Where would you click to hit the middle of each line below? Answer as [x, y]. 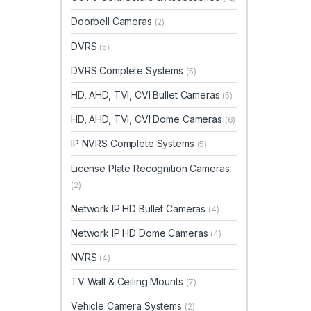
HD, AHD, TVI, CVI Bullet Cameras [147, 94]
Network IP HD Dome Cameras [141, 233]
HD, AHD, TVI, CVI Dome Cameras [148, 119]
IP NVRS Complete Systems [134, 144]
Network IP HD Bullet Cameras [140, 208]
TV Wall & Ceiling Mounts [128, 282]
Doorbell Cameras [113, 22]
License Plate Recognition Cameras [150, 168]
